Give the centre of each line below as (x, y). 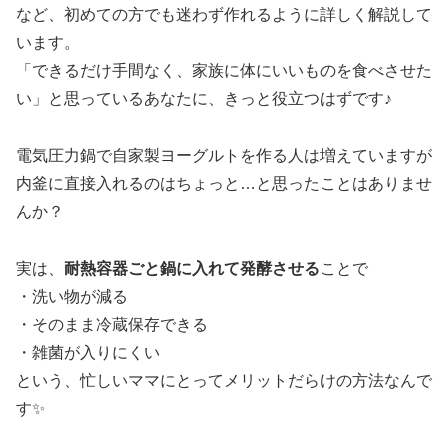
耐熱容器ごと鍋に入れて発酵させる (192, 268)
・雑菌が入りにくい (88, 352)
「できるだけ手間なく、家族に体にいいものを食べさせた (224, 71)
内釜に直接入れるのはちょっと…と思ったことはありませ (224, 184)
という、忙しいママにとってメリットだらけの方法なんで (224, 380)
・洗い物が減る (72, 296)
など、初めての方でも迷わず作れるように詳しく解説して (224, 15)
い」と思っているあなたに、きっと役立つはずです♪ (204, 99)
